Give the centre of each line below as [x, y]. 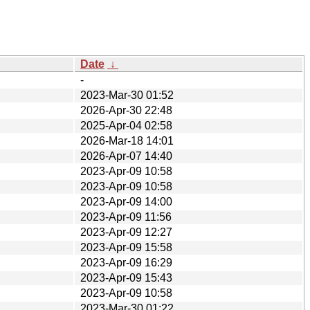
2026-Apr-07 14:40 [126, 156]
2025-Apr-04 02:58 [126, 125]
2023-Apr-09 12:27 [126, 232]
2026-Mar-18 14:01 [127, 140]
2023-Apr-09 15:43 [126, 277]
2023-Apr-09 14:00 [126, 201]
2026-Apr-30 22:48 [126, 110]
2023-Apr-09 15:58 [126, 247]
